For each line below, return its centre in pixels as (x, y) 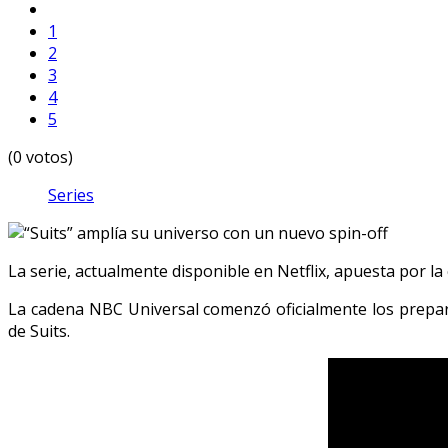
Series (71, 194)
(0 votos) (40, 156)
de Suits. (39, 330)
